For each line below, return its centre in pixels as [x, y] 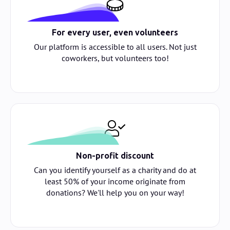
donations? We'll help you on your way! [115, 192]
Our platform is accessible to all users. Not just [115, 46]
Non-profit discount [115, 156]
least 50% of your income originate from [115, 181]
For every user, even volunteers [115, 32]
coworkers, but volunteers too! [115, 58]
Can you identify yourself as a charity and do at [115, 170]
